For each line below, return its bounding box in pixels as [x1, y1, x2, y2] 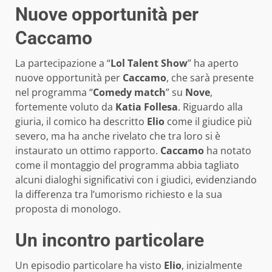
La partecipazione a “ [15, 56, 110, 70]
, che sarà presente [166, 71, 254, 85]
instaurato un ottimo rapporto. [15, 144, 160, 158]
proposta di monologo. [15, 202, 121, 216]
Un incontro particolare [15, 229, 204, 251]
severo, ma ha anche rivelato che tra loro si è [15, 129, 220, 143]
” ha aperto [188, 56, 239, 70]
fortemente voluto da [15, 100, 115, 114]
